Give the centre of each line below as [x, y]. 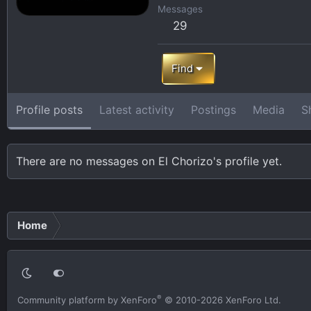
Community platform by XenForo [87, 300]
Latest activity [137, 109]
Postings [213, 109]
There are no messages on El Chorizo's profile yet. [149, 161]
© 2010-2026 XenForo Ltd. [223, 300]
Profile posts [49, 109]
